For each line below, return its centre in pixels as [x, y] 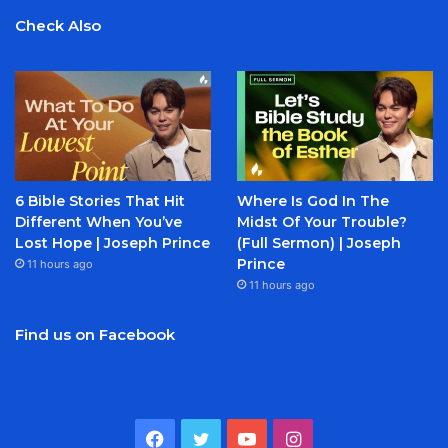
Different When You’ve [98, 222]
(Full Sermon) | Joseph [318, 243]
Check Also [58, 25]
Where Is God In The [312, 201]
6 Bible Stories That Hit [100, 201]
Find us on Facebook [95, 335]
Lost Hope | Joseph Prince [112, 243]
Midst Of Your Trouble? [321, 222]
